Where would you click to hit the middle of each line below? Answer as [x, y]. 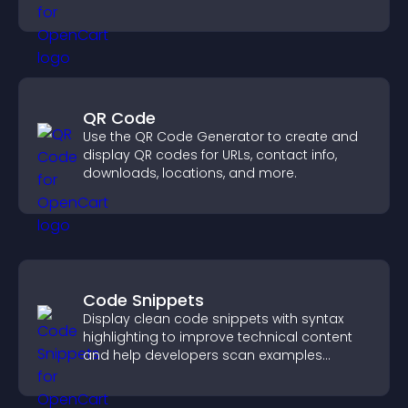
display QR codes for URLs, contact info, [210, 155]
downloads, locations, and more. [190, 173]
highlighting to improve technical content [218, 337]
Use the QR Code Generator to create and [220, 137]
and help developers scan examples [203, 355]
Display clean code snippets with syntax [213, 319]
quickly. [107, 373]
